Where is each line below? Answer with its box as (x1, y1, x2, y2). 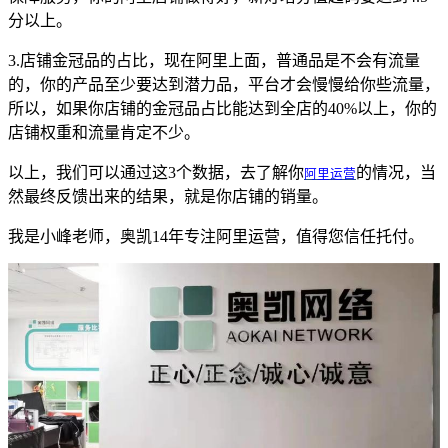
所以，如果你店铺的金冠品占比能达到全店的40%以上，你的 (8, 99, 437, 117)
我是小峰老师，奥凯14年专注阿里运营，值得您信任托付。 (8, 227, 424, 245)
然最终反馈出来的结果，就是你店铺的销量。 (8, 187, 328, 205)
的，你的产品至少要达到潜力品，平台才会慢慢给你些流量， (8, 75, 440, 93)
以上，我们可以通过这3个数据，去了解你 (8, 163, 304, 181)
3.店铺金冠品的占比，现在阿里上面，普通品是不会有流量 (8, 51, 420, 69)
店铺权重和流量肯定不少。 (8, 123, 200, 141)
